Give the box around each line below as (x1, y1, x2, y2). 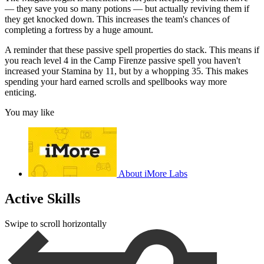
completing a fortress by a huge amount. (5, 25, 153, 35)
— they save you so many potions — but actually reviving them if (5, 4, 249, 14)
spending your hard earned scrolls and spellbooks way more (5, 77, 227, 87)
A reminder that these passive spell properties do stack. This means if (5, 45, 259, 55)
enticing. (5, 87, 37, 98)
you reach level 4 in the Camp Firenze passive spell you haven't (5, 55, 240, 66)
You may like (5, 107, 54, 118)
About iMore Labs (118, 169, 187, 179)
